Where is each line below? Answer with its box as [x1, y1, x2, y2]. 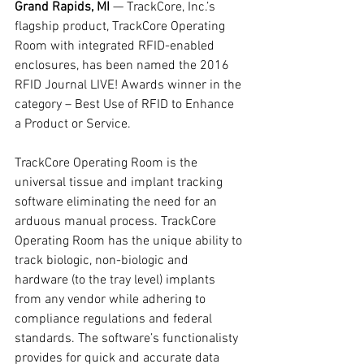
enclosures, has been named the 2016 [15, 58, 232, 74]
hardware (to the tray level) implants [15, 272, 219, 288]
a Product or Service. [15, 116, 131, 132]
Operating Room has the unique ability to [15, 233, 245, 249]
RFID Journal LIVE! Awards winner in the [15, 77, 245, 93]
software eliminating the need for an [15, 194, 220, 210]
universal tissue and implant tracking [15, 175, 226, 191]
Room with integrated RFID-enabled [15, 38, 218, 54]
